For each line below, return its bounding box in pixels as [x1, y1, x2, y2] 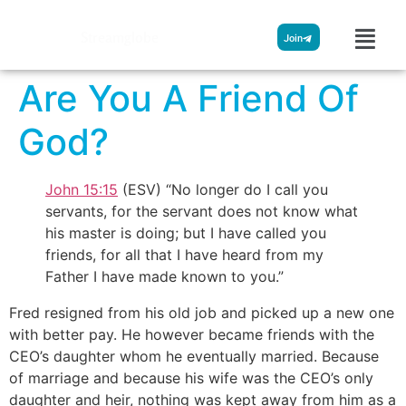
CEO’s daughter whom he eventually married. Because [9, 346, 379, 365]
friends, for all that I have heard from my [45, 245, 324, 264]
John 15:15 [45, 179, 118, 198]
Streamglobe [80, 28, 159, 46]
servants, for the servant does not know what [45, 201, 358, 220]
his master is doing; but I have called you [45, 223, 326, 242]
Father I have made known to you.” [45, 266, 284, 285]
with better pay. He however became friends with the [9, 324, 374, 343]
